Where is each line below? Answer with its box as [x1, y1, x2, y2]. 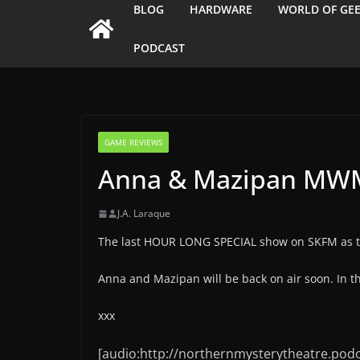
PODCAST [133, 40, 185, 56]
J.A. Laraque [117, 207, 170, 221]
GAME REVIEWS [104, 137, 162, 149]
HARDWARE [190, 2, 252, 18]
